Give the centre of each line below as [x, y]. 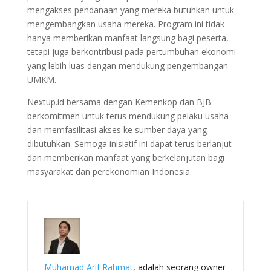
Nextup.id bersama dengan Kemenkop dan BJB [119, 102]
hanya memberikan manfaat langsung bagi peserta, [128, 38]
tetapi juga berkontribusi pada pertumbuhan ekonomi [131, 51]
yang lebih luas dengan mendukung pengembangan [127, 65]
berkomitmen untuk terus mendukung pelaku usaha [128, 116]
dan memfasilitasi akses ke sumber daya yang [117, 129]
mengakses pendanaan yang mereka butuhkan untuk [130, 10]
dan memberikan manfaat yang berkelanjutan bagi [126, 157]
